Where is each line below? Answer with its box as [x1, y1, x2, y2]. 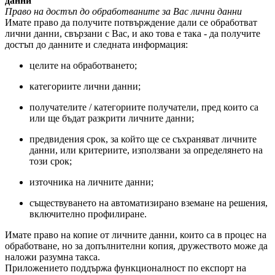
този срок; [29, 156, 72, 166]
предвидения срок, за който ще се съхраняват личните [29, 134, 257, 144]
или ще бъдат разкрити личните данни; [29, 113, 194, 123]
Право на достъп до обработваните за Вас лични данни [5, 6, 242, 17]
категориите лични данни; [29, 81, 141, 91]
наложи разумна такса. [5, 252, 100, 262]
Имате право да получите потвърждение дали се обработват [5, 17, 257, 28]
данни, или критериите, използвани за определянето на [29, 145, 263, 155]
